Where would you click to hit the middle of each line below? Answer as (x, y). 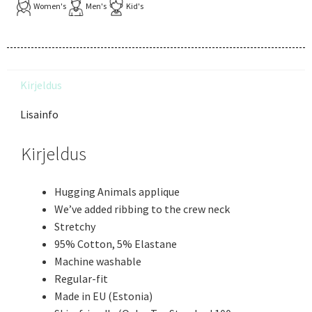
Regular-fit (81, 279)
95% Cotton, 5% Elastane (116, 244)
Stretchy (75, 227)
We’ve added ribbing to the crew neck (142, 209)
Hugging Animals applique (117, 192)
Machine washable (98, 262)
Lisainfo (40, 115)
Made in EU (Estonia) (103, 296)
